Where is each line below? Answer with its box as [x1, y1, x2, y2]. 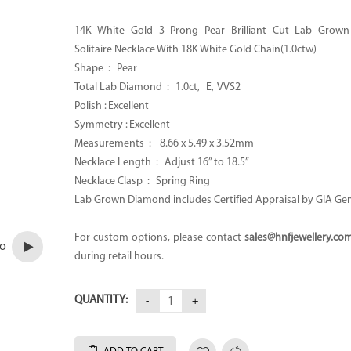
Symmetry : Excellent [74, 118, 171, 131]
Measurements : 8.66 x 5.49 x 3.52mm [74, 137, 255, 150]
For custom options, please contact [74, 231, 244, 244]
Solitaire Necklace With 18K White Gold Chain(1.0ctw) [74, 43, 317, 56]
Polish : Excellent [74, 100, 150, 112]
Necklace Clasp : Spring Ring [74, 175, 211, 187]
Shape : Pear [74, 62, 138, 74]
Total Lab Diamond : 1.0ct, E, [74, 81, 218, 93]
